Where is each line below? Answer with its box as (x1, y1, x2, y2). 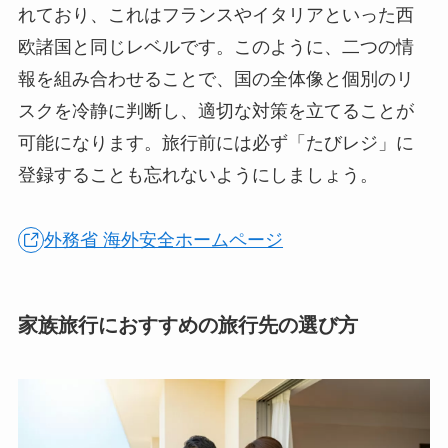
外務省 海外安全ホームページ (44, 229, 284, 250)
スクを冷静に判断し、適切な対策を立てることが (17, 101, 414, 122)
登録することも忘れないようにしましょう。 (17, 165, 378, 186)
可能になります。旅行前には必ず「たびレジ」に (17, 133, 414, 154)
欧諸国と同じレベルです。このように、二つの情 (17, 37, 414, 58)
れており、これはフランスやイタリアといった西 (17, 5, 414, 26)
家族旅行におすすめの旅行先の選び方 (17, 314, 358, 337)
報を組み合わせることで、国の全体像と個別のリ (17, 69, 414, 90)
